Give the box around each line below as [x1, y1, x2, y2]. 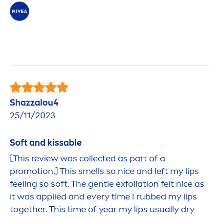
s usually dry [143, 203, 195, 215]
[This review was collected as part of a [10, 153, 165, 164]
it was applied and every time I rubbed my [10, 191, 183, 202]
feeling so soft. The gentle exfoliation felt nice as [10, 178, 204, 189]
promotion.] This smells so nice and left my [10, 165, 185, 176]
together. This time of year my [10, 203, 134, 215]
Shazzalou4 [10, 97, 59, 108]
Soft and [10, 137, 47, 148]
